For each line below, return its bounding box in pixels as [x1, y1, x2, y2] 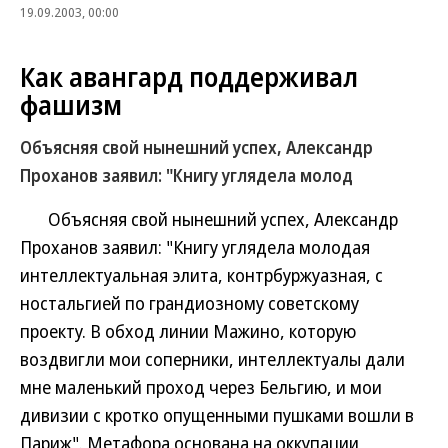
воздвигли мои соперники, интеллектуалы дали [20, 347, 405, 371]
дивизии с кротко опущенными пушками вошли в [20, 403, 414, 427]
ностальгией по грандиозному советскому [20, 291, 359, 315]
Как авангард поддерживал [20, 59, 358, 95]
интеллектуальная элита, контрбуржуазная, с [20, 263, 383, 287]
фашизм [20, 87, 122, 123]
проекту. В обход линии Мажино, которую [20, 319, 356, 343]
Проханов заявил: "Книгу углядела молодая [20, 235, 370, 259]
